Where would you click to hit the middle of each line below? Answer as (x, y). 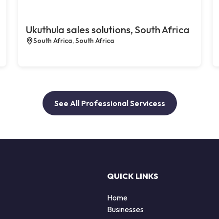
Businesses (125, 209)
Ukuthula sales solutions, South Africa (108, 29)
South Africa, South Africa (74, 40)
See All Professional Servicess (109, 103)
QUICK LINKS (133, 176)
